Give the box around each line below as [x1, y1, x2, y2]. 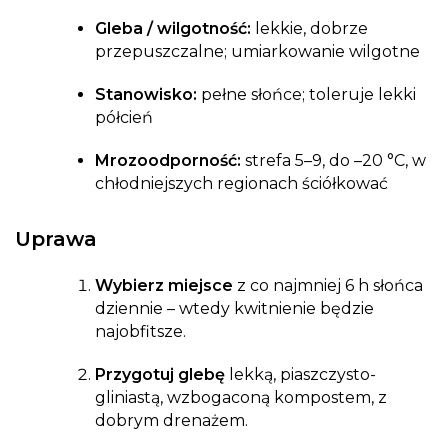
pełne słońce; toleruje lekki [197, 85, 416, 105]
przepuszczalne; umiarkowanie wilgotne [95, 42, 420, 62]
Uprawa [15, 227, 97, 252]
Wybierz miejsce [95, 276, 233, 296]
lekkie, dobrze [251, 19, 368, 39]
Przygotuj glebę [95, 365, 225, 385]
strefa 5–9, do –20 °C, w [241, 151, 426, 171]
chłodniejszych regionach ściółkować [95, 174, 388, 194]
